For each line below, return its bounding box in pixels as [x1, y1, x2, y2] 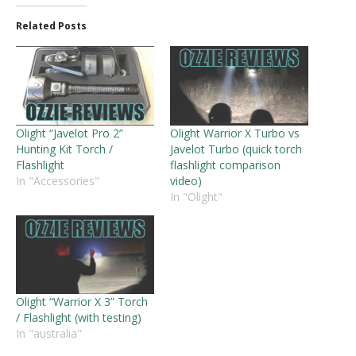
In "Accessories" [16, 172, 99, 188]
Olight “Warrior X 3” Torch [16, 293, 148, 309]
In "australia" [16, 325, 82, 341]
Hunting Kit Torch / [16, 141, 113, 157]
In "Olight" [170, 188, 222, 204]
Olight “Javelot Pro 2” [16, 125, 123, 141]
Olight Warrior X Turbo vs [170, 125, 300, 141]
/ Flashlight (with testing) [16, 309, 141, 325]
